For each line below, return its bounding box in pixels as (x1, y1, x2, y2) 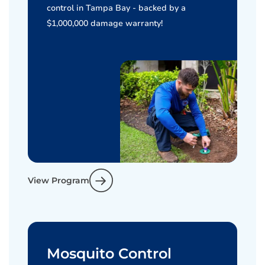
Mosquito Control (47, 245, 172, 262)
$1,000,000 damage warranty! (47, 18, 163, 29)
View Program (28, 175, 89, 186)
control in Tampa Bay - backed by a (47, 2, 186, 14)
